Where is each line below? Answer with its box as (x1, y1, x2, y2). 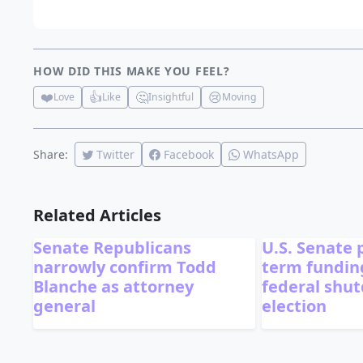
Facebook (164, 146, 215, 162)
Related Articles (33, 203, 162, 226)
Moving (222, 89, 258, 104)
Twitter (96, 146, 135, 162)
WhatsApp (243, 146, 300, 162)
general (33, 294, 96, 317)
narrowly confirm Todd (33, 255, 217, 278)
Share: (33, 146, 69, 162)
